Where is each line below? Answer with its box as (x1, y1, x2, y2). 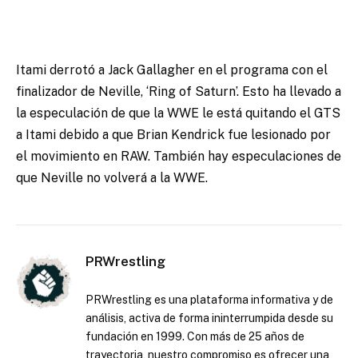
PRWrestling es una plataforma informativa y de (86, 293, 333, 307)
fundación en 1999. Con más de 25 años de (86, 330, 304, 344)
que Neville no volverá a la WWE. (16, 170, 208, 186)
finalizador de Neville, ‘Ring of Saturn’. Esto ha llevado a (16, 84, 341, 100)
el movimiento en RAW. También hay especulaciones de (16, 149, 341, 165)
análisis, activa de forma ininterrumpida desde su (86, 312, 333, 325)
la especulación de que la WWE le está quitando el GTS (16, 105, 340, 121)
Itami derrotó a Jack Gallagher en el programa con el (16, 62, 328, 78)
